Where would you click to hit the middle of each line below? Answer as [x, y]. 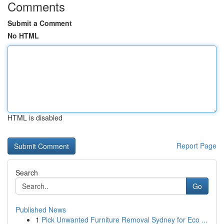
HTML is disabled [35, 117]
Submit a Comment [40, 23]
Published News [41, 209]
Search [27, 172]
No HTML [23, 35]
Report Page [196, 145]
